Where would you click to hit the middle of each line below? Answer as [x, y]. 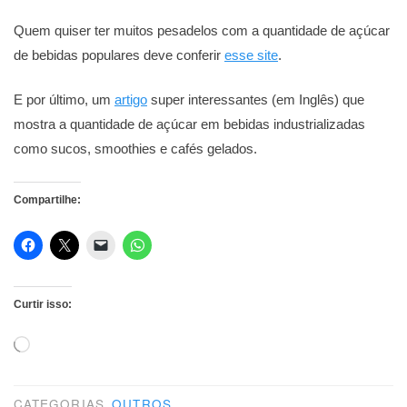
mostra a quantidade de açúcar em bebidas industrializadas [189, 124]
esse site [251, 55]
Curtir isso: [43, 304]
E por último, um [64, 100]
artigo [131, 100]
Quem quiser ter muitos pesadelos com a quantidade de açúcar [202, 30]
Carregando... [63, 343]
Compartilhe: [47, 199]
